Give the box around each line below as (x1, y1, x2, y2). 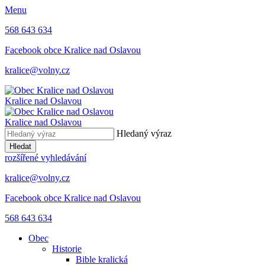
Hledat (9, 142, 31, 151)
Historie (52, 244, 82, 254)
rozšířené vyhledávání (5, 153, 86, 163)
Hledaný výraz (117, 128, 172, 138)
